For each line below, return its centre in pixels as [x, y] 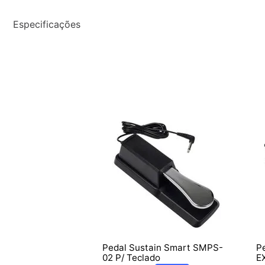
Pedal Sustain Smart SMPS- [163, 247]
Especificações [47, 24]
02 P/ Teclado [131, 257]
